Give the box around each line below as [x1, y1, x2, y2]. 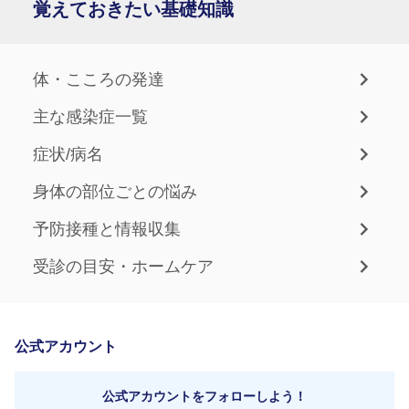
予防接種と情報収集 [33, 219, 181, 238]
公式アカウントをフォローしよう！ [102, 388, 307, 404]
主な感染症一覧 [33, 107, 148, 126]
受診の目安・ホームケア [33, 257, 214, 276]
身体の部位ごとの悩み [33, 182, 197, 201]
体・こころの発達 [33, 69, 164, 89]
